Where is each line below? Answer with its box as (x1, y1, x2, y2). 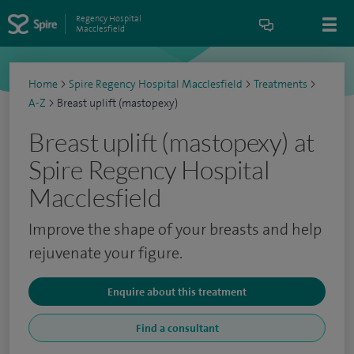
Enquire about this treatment (107, 284, 247, 299)
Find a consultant (135, 321, 219, 335)
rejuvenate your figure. (28, 243, 183, 263)
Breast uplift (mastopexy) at (28, 126, 314, 157)
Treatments (254, 77, 307, 92)
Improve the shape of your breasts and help (28, 219, 322, 239)
